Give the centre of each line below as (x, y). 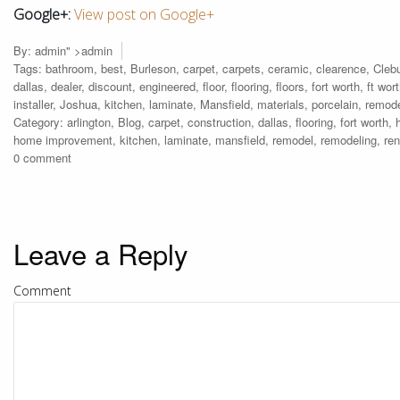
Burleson (153, 68)
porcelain (335, 104)
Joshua (79, 104)
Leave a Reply (101, 253)
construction (219, 122)
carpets (242, 68)
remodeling (349, 140)
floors (290, 86)
